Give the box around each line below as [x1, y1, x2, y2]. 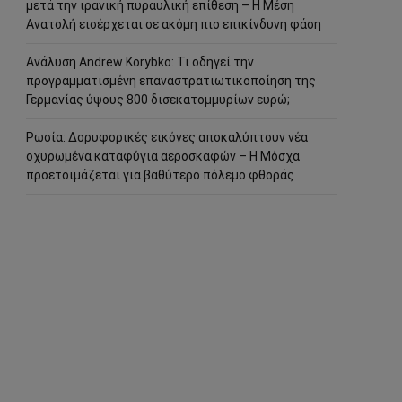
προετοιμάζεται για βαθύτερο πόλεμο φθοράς [26, 168, 294, 182]
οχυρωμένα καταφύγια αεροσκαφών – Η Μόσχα [26, 149, 300, 163]
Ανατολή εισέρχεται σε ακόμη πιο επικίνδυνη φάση [26, 17, 321, 31]
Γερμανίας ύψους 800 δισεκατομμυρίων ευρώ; [26, 92, 290, 107]
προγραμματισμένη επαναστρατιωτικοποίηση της [26, 74, 316, 88]
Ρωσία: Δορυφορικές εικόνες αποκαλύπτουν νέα [26, 130, 308, 144]
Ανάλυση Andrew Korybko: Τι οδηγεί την [26, 55, 254, 69]
